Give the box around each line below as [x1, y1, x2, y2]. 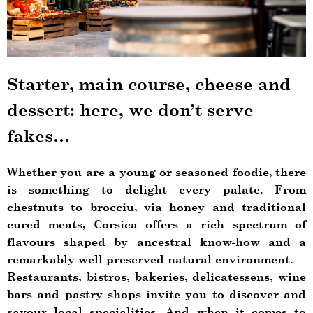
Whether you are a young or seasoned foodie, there [7, 165, 306, 179]
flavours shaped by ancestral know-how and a [7, 235, 306, 249]
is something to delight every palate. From [7, 182, 306, 196]
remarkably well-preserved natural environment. [7, 252, 293, 266]
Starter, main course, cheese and [7, 73, 291, 95]
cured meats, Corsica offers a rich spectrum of [7, 217, 306, 231]
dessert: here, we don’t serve [7, 99, 254, 121]
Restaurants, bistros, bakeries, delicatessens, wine [7, 270, 306, 284]
